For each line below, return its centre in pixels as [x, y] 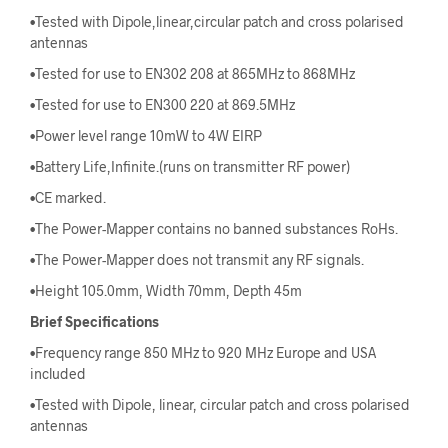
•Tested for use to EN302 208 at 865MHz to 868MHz [192, 74]
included [58, 374]
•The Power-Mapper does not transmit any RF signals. [197, 260]
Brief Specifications [94, 322]
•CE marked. [68, 198]
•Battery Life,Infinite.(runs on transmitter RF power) [190, 167]
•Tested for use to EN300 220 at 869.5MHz [162, 105]
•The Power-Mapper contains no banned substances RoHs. [214, 229]
